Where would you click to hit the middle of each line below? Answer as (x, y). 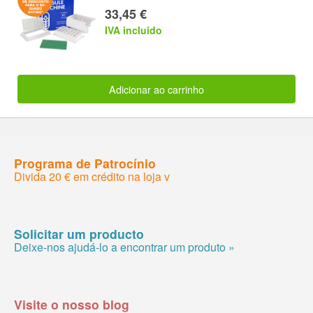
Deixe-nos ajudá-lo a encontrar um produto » (124, 247)
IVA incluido (133, 30)
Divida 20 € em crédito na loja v (92, 176)
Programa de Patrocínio (85, 163)
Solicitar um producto (79, 233)
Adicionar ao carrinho (156, 89)
